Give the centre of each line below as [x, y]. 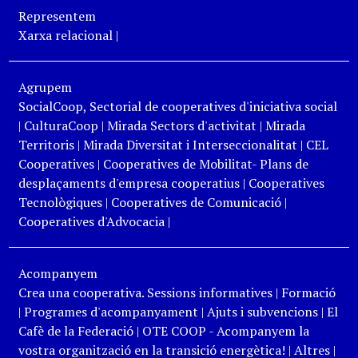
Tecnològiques [60, 202]
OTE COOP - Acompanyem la [225, 331]
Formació [308, 292]
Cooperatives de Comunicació [196, 202]
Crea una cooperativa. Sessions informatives [145, 292]
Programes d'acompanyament [111, 312]
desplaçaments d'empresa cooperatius [129, 183]
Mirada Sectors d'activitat [181, 125]
